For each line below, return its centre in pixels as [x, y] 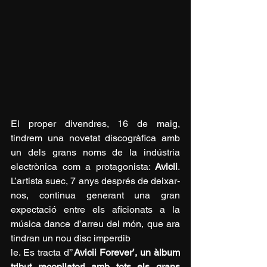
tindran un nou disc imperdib [71, 238]
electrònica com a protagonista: [83, 167]
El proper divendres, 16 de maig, [95, 124]
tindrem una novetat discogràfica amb [95, 138]
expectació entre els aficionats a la [95, 210]
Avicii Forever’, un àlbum [127, 253]
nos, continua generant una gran [95, 195]
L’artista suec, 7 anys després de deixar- [95, 181]
